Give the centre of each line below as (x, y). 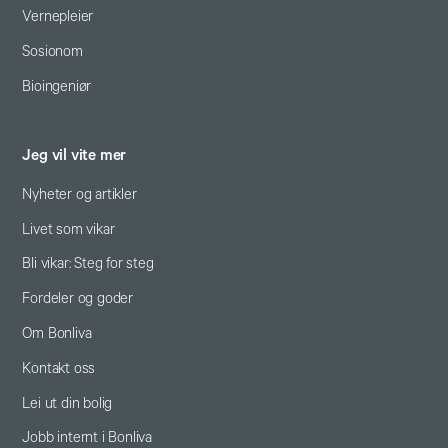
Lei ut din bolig (67, 403)
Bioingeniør (57, 86)
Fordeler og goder (77, 299)
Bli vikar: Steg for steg (88, 264)
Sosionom (52, 51)
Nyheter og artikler (79, 194)
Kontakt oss (59, 368)
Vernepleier (58, 16)
